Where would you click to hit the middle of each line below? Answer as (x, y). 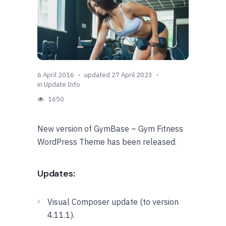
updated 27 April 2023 (118, 75)
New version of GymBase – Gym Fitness (110, 128)
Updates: (56, 173)
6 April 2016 (56, 75)
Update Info (62, 84)
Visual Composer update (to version (113, 202)
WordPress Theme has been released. (107, 142)
